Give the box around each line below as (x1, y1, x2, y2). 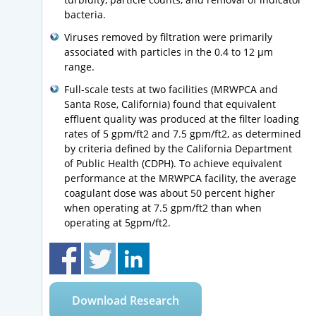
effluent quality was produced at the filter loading (64, 112, 299, 126)
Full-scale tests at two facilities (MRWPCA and (64, 83, 278, 97)
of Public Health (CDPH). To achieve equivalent (64, 157, 282, 171)
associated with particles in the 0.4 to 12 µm (64, 44, 273, 59)
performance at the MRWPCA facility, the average (64, 171, 296, 186)
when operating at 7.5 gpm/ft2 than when (64, 201, 262, 215)
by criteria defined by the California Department (64, 142, 292, 156)
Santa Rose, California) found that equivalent (64, 97, 276, 111)
